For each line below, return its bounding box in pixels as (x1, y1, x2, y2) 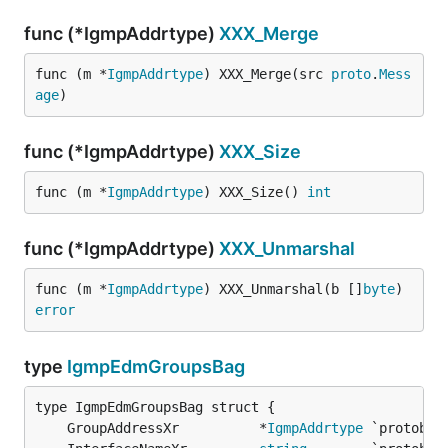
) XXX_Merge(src (203, 66, 331, 82)
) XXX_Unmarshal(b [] (203, 281, 363, 297)
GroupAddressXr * (67, 420, 267, 436)
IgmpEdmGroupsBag (67, 356, 245, 377)
